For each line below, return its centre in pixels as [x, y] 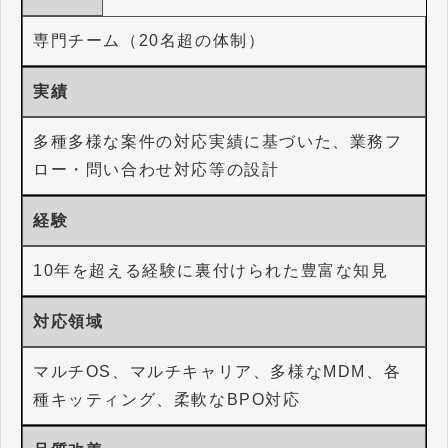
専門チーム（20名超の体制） [149, 40]
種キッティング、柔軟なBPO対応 [167, 399]
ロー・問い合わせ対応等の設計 [156, 169]
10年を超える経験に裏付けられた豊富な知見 [211, 270]
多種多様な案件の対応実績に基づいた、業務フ [218, 141]
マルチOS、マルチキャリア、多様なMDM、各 [217, 371]
